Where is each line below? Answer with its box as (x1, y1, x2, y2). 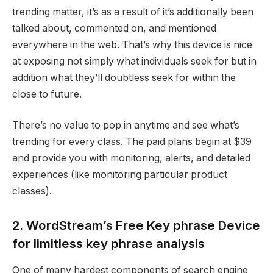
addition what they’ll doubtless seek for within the (12, 71, 236, 83)
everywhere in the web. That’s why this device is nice (12, 38, 252, 51)
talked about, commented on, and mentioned (12, 22, 216, 34)
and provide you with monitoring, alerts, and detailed (12, 152, 250, 165)
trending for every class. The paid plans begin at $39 (12, 136, 252, 148)
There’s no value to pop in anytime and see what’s (12, 119, 239, 132)
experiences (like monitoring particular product (12, 169, 227, 181)
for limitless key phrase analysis (12, 235, 205, 251)
